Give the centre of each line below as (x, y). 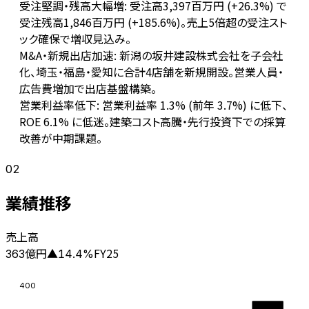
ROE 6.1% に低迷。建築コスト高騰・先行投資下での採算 (152, 122)
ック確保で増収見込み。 (75, 39)
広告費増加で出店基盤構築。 (88, 89)
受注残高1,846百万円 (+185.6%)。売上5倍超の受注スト (153, 22)
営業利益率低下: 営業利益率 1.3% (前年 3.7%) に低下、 (153, 105)
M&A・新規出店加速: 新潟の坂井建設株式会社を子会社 (151, 56)
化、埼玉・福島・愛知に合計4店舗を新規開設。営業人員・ (151, 72)
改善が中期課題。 (61, 138)
